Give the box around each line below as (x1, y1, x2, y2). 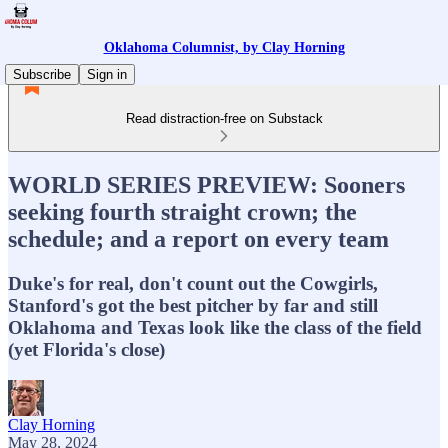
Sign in (87, 67, 127, 82)
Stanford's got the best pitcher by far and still (8, 294, 378, 316)
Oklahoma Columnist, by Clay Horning (103, 40, 345, 55)
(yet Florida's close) (8, 338, 165, 360)
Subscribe (13, 67, 71, 82)
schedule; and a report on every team (8, 225, 389, 252)
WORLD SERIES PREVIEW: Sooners (8, 171, 405, 198)
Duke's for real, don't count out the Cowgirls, (8, 272, 378, 294)
